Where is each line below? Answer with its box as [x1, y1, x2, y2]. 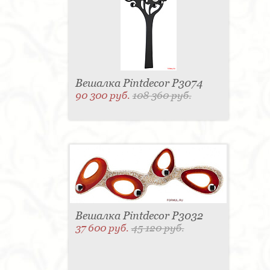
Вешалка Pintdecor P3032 [75, 209, 203, 222]
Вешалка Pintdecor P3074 [75, 77, 202, 90]
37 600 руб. [75, 222, 131, 234]
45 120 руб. [131, 222, 184, 234]
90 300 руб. [75, 89, 133, 102]
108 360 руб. [132, 89, 192, 102]
